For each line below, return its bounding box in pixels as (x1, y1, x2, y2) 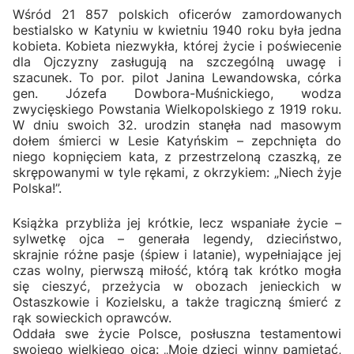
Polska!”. (13, 179, 62, 196)
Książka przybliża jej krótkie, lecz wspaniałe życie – (13, 214, 341, 231)
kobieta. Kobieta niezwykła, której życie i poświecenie (13, 37, 341, 54)
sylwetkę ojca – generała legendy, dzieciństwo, (13, 230, 341, 247)
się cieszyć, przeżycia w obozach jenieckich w (13, 277, 341, 294)
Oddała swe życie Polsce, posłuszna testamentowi (13, 325, 341, 341)
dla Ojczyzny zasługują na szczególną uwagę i (13, 53, 341, 70)
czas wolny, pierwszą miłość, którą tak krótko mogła (13, 262, 341, 278)
